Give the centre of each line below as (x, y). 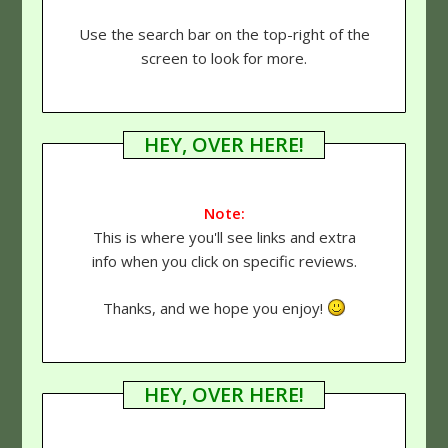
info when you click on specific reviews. (224, 261)
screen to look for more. (224, 57)
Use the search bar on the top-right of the (224, 33)
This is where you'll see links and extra (224, 237)
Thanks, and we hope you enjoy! (214, 307)
